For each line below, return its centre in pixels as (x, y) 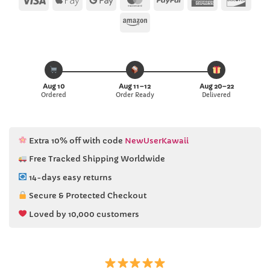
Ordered (53, 95)
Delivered (217, 95)
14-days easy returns (70, 177)
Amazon (167, 21)
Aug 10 (53, 86)
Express (233, 14)
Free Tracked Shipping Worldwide (97, 159)
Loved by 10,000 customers (84, 214)
